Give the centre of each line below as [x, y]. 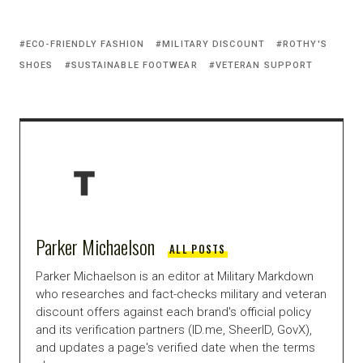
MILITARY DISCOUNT [214, 44]
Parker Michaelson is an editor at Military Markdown [175, 276]
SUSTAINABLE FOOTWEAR [134, 65]
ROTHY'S [305, 44]
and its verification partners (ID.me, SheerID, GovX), [174, 329]
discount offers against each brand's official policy [173, 312]
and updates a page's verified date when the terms [175, 347]
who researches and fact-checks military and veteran [181, 294]
